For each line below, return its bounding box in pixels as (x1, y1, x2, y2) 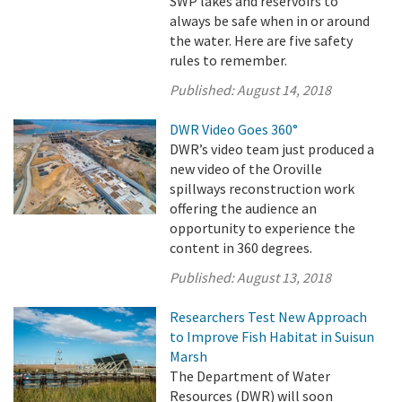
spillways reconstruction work (170, 179, 355, 197)
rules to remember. (170, 51, 288, 69)
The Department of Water (170, 367, 331, 385)
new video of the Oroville (170, 160, 323, 178)
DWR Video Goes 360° (170, 120, 299, 138)
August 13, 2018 (237, 268, 332, 286)
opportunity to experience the (170, 219, 356, 237)
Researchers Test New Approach (170, 308, 368, 326)
